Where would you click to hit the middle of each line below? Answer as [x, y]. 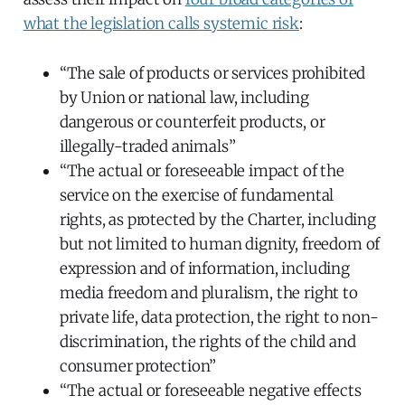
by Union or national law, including [184, 97]
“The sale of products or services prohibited [212, 73]
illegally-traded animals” [147, 146]
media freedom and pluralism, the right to [208, 292]
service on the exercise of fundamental [197, 195]
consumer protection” [138, 366]
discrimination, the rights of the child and [207, 341]
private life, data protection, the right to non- [219, 317]
